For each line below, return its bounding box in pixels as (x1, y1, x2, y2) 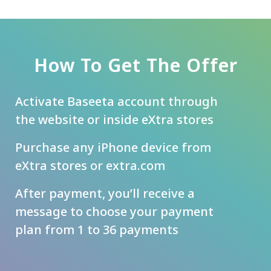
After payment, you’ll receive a (15, 185, 195, 202)
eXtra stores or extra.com (15, 157, 165, 174)
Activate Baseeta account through (15, 93, 218, 110)
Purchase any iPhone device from (15, 139, 211, 156)
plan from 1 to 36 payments (15, 221, 178, 238)
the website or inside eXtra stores (15, 111, 214, 128)
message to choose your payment (15, 203, 214, 220)
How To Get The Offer (33, 53, 238, 78)
